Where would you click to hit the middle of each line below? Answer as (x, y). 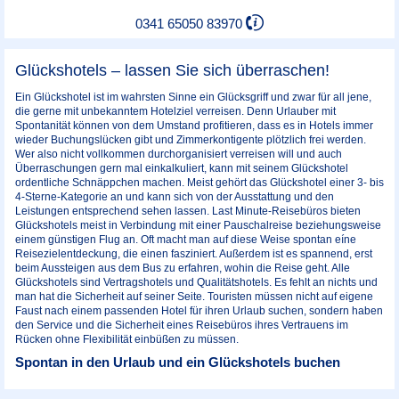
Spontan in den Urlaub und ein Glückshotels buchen (178, 362)
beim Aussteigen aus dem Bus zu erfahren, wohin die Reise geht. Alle (183, 268)
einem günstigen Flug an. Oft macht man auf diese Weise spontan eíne (186, 239)
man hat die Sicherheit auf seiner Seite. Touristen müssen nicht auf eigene (194, 296)
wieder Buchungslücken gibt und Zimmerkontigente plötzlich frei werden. (191, 139)
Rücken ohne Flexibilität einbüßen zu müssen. (127, 339)
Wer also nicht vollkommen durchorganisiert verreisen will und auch (179, 154)
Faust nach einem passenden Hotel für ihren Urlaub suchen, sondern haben (199, 310)
